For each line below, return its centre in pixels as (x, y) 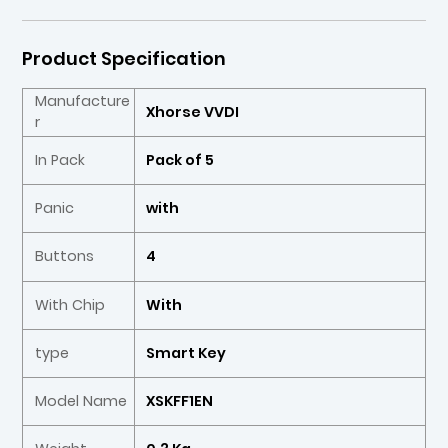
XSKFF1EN (180, 400)
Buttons (64, 256)
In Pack (59, 160)
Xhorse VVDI (193, 111)
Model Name (80, 400)
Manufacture (82, 101)
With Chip (69, 304)
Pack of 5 (180, 160)
